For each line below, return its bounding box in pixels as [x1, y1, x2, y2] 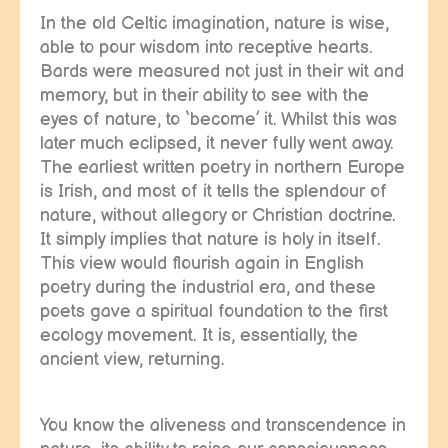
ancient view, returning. [40, 349, 225, 371]
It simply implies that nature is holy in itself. [40, 229, 381, 251]
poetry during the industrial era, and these [40, 277, 376, 299]
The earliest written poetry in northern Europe [40, 157, 405, 179]
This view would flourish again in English [40, 253, 364, 275]
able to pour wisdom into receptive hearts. [40, 37, 373, 59]
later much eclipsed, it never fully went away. [40, 133, 394, 155]
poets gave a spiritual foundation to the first [40, 301, 388, 323]
